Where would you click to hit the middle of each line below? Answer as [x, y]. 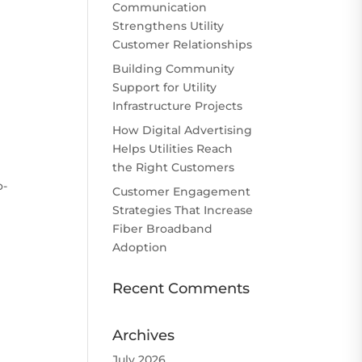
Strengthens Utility [168, 25]
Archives [144, 335]
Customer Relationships [183, 44]
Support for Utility [165, 87]
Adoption [140, 247]
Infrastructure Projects [178, 105]
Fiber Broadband [163, 228]
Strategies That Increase [183, 210]
